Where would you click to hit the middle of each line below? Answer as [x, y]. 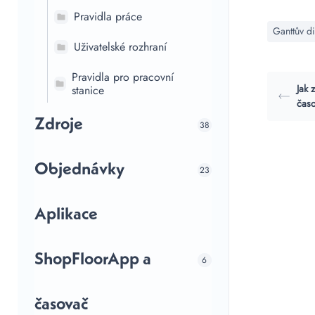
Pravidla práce [108, 17]
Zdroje [59, 125]
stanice [88, 90]
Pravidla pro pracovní [122, 77]
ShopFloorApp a [93, 260]
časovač [61, 305]
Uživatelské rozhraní [120, 47]
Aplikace [66, 215]
